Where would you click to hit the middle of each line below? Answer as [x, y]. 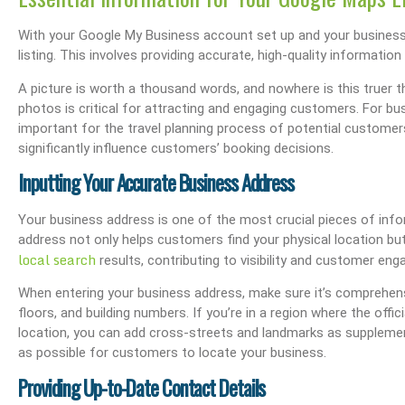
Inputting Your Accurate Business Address [156, 183]
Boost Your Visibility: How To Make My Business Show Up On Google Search [187, 80]
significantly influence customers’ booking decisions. [176, 148]
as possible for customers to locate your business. [172, 353]
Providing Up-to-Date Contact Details [142, 387]
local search [57, 260]
